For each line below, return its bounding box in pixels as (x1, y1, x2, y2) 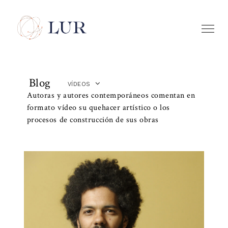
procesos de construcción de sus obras (26, 114, 159, 125)
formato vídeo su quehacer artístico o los (26, 102, 170, 113)
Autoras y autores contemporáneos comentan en (26, 90, 195, 101)
